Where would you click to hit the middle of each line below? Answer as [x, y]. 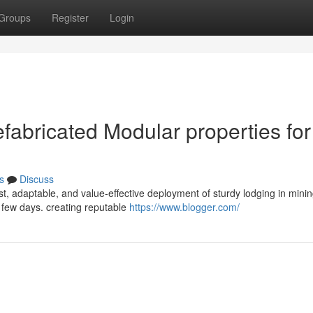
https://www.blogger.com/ [184, 207]
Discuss [37, 179]
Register [70, 17]
